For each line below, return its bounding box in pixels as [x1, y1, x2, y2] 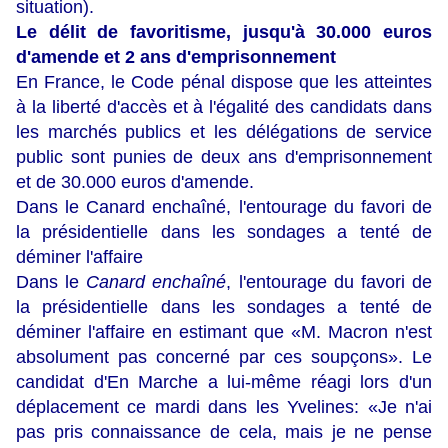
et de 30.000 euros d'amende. [16, 172, 254, 193]
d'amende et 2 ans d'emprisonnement [16, 47, 336, 68]
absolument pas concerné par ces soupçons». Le [16, 347, 432, 368]
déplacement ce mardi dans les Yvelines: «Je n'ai [16, 397, 432, 418]
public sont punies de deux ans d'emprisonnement [16, 147, 432, 168]
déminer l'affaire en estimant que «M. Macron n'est [16, 322, 432, 343]
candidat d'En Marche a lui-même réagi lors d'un [16, 372, 432, 393]
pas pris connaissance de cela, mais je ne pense [16, 422, 432, 443]
